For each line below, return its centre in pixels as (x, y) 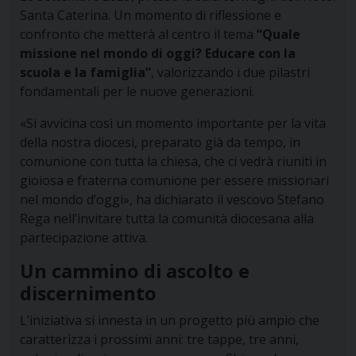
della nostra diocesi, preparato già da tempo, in (160, 143)
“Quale (278, 35)
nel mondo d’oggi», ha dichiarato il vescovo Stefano (172, 200)
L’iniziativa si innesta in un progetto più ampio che (169, 321)
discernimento (88, 294)
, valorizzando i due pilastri (230, 73)
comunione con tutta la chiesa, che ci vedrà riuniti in (173, 162)
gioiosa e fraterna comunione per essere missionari (174, 181)
